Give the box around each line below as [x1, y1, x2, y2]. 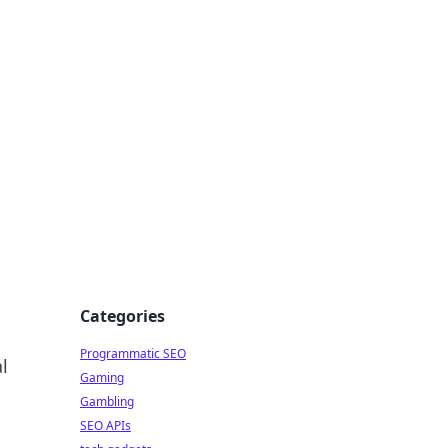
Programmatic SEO [80, 345, 186, 362]
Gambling [80, 393, 134, 410]
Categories [80, 305, 165, 327]
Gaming [80, 369, 124, 386]
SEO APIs [80, 417, 131, 434]
